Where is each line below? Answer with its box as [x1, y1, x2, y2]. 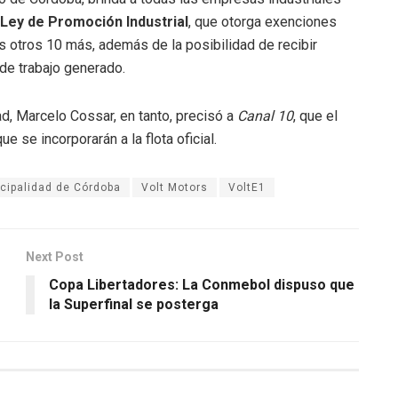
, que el [293, 107, 338, 124]
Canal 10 [234, 107, 293, 124]
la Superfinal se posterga [49, 295, 219, 313]
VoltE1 [228, 180, 266, 194]
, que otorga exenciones [188, 12, 337, 30]
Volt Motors [141, 180, 208, 194]
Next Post [26, 249, 84, 264]
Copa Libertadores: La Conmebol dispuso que [49, 275, 354, 293]
